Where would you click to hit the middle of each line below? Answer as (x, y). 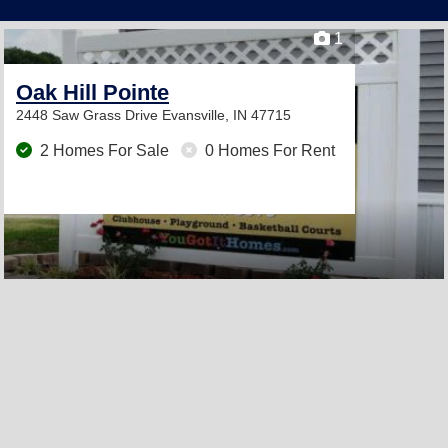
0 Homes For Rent (268, 150)
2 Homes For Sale (104, 150)
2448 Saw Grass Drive (89, 115)
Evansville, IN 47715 (226, 115)
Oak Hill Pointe (92, 92)
